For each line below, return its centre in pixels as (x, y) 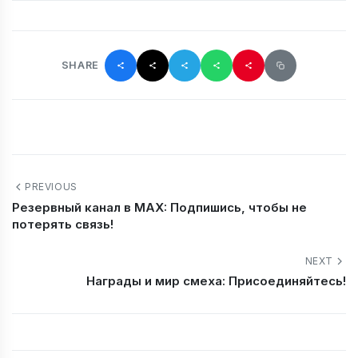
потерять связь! (63, 224)
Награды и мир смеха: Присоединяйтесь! (216, 280)
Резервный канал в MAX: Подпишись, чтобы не (159, 207)
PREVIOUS (51, 186)
